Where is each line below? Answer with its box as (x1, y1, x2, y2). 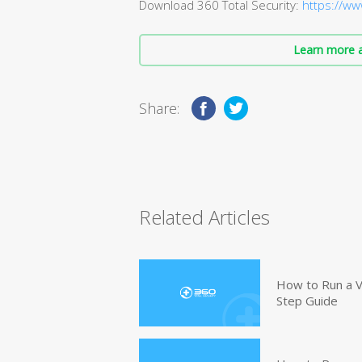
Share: (139, 98, 179, 118)
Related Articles (139, 203, 270, 230)
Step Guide (276, 292, 338, 309)
